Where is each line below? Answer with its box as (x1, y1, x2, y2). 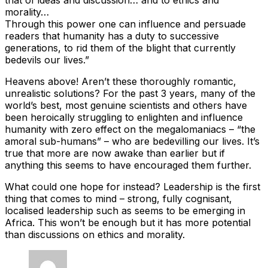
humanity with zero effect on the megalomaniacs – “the (5, 123, 255, 135)
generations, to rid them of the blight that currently (5, 41, 236, 54)
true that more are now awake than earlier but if (5, 147, 225, 159)
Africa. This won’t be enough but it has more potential (5, 216, 251, 229)
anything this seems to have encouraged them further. (5, 159, 251, 171)
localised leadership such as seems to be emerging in (5, 204, 245, 217)
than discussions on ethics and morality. (5, 228, 185, 240)
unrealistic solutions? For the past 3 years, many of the (5, 87, 255, 99)
